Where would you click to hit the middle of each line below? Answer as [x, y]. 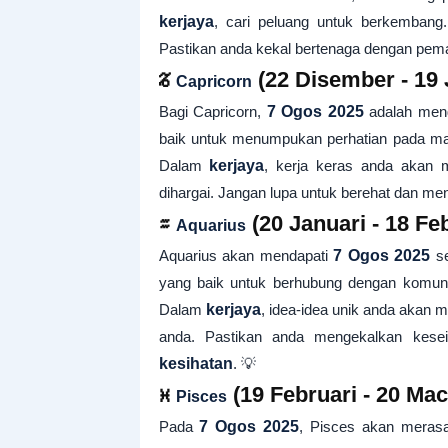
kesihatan [195, 363]
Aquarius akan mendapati [245, 255]
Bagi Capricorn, [212, 111]
